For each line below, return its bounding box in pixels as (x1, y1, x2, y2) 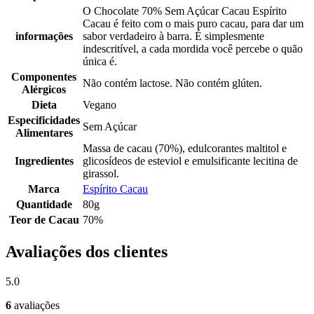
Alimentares (15, 127, 73, 139)
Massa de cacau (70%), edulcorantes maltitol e (83, 142, 287, 155)
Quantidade (15, 198, 72, 211)
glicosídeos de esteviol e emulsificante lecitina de (83, 155, 298, 168)
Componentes (11, 71, 76, 83)
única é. (83, 55, 117, 68)
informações (15, 30, 73, 43)
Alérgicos (22, 83, 66, 96)
